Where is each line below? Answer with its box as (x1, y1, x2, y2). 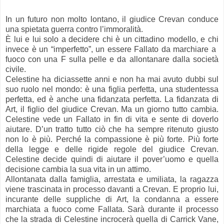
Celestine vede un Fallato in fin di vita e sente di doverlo (5, 114, 218, 123)
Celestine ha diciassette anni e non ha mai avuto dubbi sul (5, 74, 218, 83)
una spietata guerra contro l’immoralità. (5, 24, 143, 33)
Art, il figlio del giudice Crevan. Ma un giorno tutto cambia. (5, 104, 218, 113)
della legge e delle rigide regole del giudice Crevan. (5, 144, 218, 153)
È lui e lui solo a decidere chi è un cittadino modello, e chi (5, 34, 218, 43)
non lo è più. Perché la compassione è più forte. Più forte (5, 134, 218, 143)
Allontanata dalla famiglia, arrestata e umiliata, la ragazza (5, 174, 218, 183)
